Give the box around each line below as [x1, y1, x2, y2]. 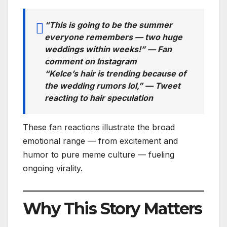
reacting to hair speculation [45, 93, 153, 103]
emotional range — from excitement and [23, 135, 178, 146]
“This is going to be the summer [45, 20, 172, 30]
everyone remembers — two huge [45, 32, 182, 43]
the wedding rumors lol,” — [45, 81, 155, 91]
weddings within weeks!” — [45, 44, 158, 55]
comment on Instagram [45, 56, 137, 67]
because [142, 68, 176, 79]
